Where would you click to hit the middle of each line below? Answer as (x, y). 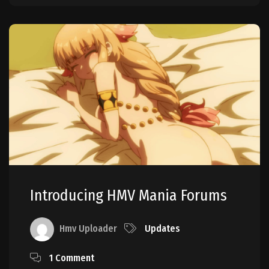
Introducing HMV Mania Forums (128, 196)
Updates (162, 229)
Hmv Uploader (88, 229)
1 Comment (72, 258)
